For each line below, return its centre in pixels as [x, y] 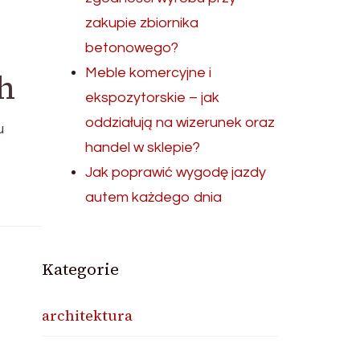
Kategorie [81, 269]
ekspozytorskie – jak [153, 98]
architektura [88, 315]
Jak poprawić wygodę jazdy [176, 172]
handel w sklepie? [143, 147]
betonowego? [132, 48]
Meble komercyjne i [149, 73]
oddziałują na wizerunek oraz [180, 123]
